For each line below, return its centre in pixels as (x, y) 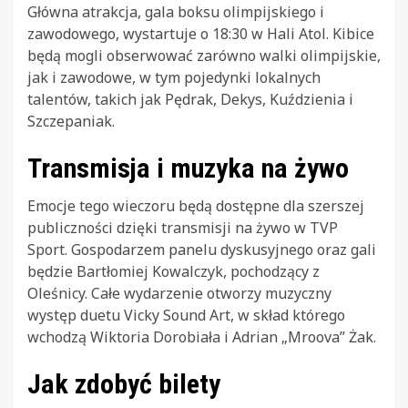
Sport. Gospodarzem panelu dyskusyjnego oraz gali (202, 249)
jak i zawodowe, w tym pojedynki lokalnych (174, 77)
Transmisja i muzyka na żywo (188, 168)
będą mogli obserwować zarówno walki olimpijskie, (204, 55)
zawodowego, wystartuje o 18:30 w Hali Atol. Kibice (201, 33)
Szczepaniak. (71, 121)
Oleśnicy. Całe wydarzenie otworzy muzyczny (179, 293)
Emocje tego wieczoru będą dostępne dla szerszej (196, 205)
